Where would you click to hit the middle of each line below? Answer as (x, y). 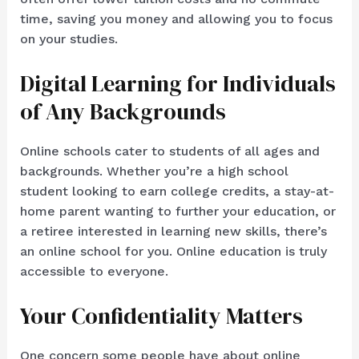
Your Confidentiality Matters (161, 315)
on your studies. (69, 39)
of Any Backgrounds (123, 111)
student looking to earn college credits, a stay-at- (177, 192)
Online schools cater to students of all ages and (169, 151)
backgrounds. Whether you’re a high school (154, 171)
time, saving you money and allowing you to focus (176, 19)
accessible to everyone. (94, 272)
